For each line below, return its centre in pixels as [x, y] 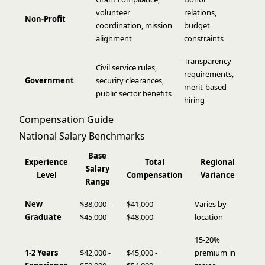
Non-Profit [45, 19]
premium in [215, 253]
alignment [114, 38]
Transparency [208, 61]
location [209, 217]
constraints [204, 38]
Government [49, 80]
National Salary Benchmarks [82, 136]
